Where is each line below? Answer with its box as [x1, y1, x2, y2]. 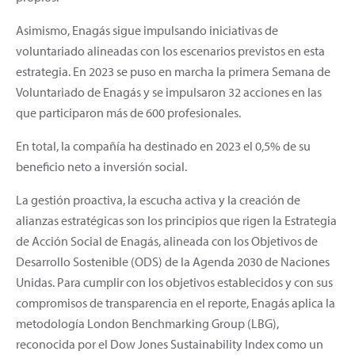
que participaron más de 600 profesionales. [16, 104, 241, 120]
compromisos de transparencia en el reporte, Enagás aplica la [16, 294, 335, 311]
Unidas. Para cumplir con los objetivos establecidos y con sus [16, 273, 333, 290]
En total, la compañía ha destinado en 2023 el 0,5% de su [16, 137, 311, 154]
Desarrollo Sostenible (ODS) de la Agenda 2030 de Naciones [16, 253, 330, 269]
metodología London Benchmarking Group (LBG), [16, 315, 279, 331]
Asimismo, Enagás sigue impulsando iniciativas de [16, 21, 278, 38]
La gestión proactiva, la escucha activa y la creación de [16, 191, 300, 208]
